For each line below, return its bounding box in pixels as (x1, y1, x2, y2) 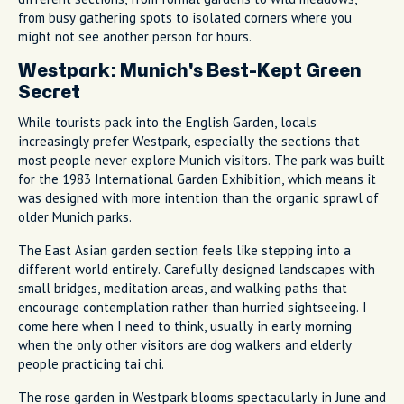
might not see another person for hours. (18, 27, 252, 45)
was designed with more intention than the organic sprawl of (18, 188, 379, 207)
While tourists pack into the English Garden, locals (18, 113, 317, 131)
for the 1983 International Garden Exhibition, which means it (18, 170, 376, 188)
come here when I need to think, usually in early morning (18, 317, 352, 335)
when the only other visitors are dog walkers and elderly (18, 335, 352, 353)
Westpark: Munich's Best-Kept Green (18, 61, 362, 79)
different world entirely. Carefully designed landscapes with (18, 260, 375, 278)
